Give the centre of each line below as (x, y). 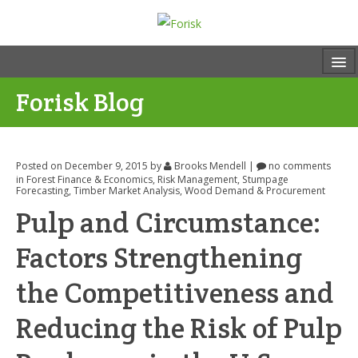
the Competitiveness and (175, 292)
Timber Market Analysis (127, 191)
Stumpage (265, 180)
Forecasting (42, 191)
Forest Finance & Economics (89, 180)
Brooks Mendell (210, 166)
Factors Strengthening (159, 257)
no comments (298, 166)
